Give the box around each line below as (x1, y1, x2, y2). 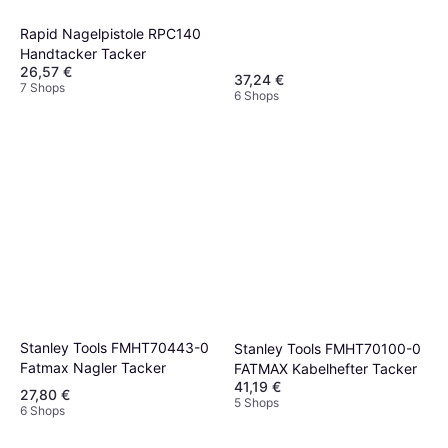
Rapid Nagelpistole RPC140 (20, 24, 201, 42)
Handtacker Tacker (20, 44, 146, 62)
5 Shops (234, 395, 279, 411)
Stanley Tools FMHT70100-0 (234, 340, 421, 358)
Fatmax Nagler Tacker (20, 359, 166, 377)
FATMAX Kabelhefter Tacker (234, 360, 417, 378)
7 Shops (20, 79, 65, 95)
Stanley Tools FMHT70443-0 (20, 339, 209, 357)
